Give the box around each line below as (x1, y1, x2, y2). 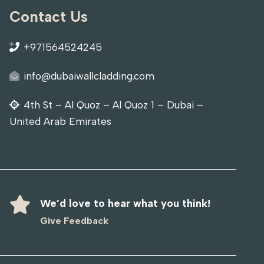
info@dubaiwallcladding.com (24, 70, 155, 82)
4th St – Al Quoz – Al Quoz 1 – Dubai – (24, 98, 204, 111)
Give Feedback (40, 215, 109, 226)
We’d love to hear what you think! (40, 197, 211, 210)
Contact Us (9, 8, 88, 26)
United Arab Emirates (9, 115, 112, 127)
